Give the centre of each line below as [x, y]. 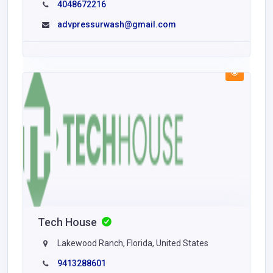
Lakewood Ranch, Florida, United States [132, 243]
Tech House [69, 222]
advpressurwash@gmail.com [117, 24]
